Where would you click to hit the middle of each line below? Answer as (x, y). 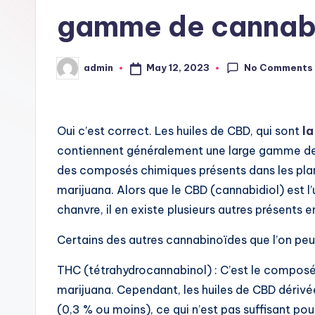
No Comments (279, 67)
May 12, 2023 (178, 68)
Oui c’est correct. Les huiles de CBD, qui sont (180, 130)
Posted (74, 72)
